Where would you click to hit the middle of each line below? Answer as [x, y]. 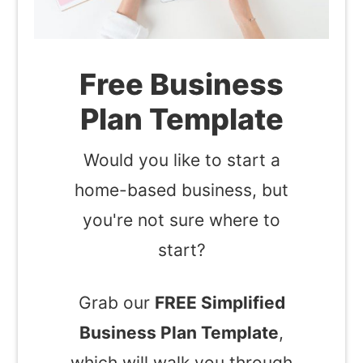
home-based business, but [181, 190]
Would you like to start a [181, 160]
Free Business [181, 85]
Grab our [116, 303]
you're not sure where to [181, 220]
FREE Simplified [220, 303]
